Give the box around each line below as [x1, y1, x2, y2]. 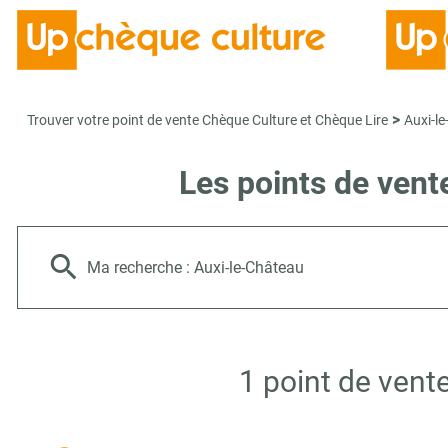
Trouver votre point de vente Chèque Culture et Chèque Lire [27, 112, 388, 128]
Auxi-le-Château [194, 258, 304, 277]
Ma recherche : [87, 258, 194, 277]
